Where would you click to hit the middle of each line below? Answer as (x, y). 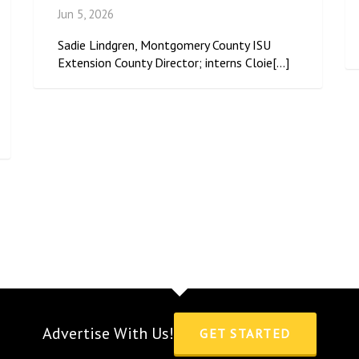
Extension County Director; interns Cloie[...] (173, 63)
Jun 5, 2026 (85, 14)
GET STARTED (245, 334)
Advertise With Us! (109, 334)
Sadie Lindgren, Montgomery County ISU (164, 45)
